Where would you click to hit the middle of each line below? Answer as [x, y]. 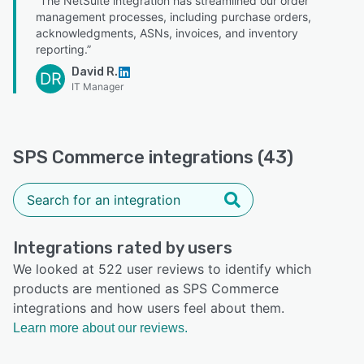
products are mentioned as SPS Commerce [146, 288]
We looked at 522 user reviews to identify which [162, 269]
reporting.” [63, 49]
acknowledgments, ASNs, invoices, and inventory [167, 32]
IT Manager [97, 86]
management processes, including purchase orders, [173, 16]
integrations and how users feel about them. [149, 308]
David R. [95, 71]
